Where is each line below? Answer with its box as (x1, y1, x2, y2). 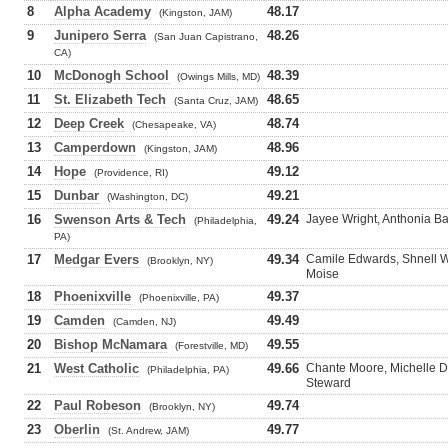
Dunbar (54, 188, 99, 203)
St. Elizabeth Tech (54, 92, 166, 107)
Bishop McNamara (54, 337, 167, 352)
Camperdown (54, 140, 136, 155)
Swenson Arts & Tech (54, 212, 186, 227)
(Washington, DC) (107, 191, 188, 202)
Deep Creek (54, 116, 124, 131)
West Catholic (54, 361, 139, 376)
